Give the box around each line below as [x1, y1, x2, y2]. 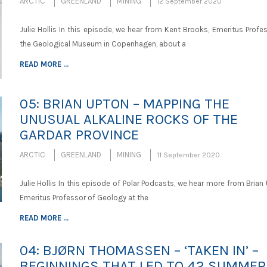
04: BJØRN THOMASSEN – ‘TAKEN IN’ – [19, 242, 259, 259]
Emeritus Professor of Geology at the [19, 193, 148, 203]
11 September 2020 [156, 151, 220, 160]
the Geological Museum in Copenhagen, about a [19, 39, 186, 48]
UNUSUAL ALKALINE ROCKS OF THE [19, 111, 238, 128]
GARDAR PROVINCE [19, 126, 139, 144]
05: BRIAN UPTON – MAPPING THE [19, 95, 229, 113]
